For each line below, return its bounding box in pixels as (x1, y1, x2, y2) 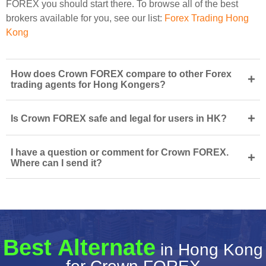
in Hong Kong (156, 240, 263, 259)
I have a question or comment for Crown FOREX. (11, 147, 229, 157)
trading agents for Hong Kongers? (11, 80, 166, 90)
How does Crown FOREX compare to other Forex (11, 69, 232, 79)
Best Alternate (3, 235, 156, 260)
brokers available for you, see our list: (6, 13, 164, 23)
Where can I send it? (11, 158, 102, 168)
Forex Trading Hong (164, 13, 249, 23)
